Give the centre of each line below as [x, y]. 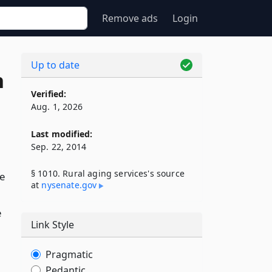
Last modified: [62, 134]
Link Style [53, 225]
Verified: [49, 94]
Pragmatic [69, 254]
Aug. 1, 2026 [57, 107]
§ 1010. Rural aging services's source [108, 173]
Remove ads [130, 18]
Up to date [55, 65]
